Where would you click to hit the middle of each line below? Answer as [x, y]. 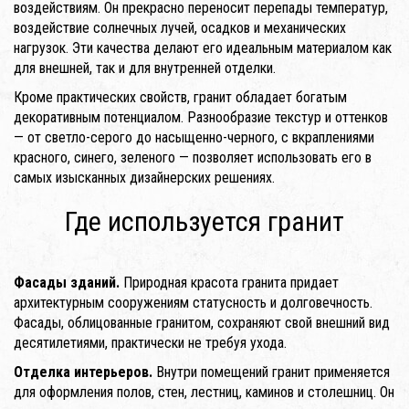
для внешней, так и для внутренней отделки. [145, 68]
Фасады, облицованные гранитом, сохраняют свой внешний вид [202, 322]
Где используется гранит [204, 221]
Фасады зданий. [67, 282]
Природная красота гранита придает [229, 282]
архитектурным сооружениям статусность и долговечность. [193, 302]
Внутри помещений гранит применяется [271, 372]
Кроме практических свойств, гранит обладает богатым [180, 97]
